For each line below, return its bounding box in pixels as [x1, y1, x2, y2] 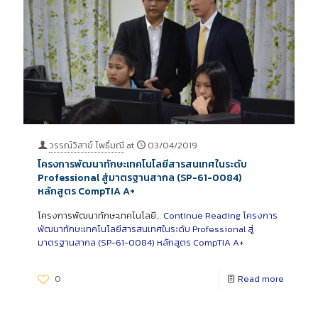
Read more [238, 271, 284, 285]
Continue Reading [163, 208, 241, 222]
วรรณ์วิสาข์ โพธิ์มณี [49, 138, 124, 152]
